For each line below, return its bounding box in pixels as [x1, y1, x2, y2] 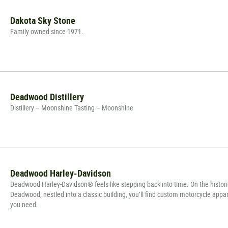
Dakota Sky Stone [10, 14, 75, 26]
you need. [10, 199, 38, 209]
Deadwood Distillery [10, 90, 84, 103]
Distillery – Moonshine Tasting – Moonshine [10, 102, 133, 112]
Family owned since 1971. [10, 26, 83, 36]
